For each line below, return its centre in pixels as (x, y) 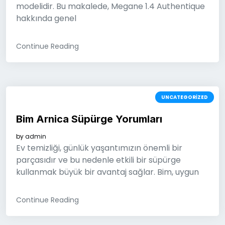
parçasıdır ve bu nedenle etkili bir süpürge (98, 160)
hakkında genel (46, 18)
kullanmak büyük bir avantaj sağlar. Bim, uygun (107, 172)
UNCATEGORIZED (185, 97)
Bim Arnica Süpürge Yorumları (89, 119)
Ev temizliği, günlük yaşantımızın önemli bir (99, 148)
